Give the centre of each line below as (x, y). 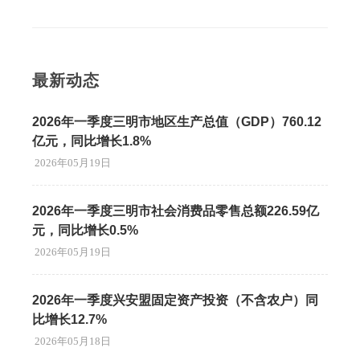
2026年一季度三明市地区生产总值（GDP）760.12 (177, 122)
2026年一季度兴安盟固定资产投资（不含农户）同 (175, 300)
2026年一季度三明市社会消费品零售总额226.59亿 (176, 211)
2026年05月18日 (73, 341)
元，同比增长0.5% (85, 230)
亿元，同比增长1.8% (92, 141)
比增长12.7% (70, 319)
